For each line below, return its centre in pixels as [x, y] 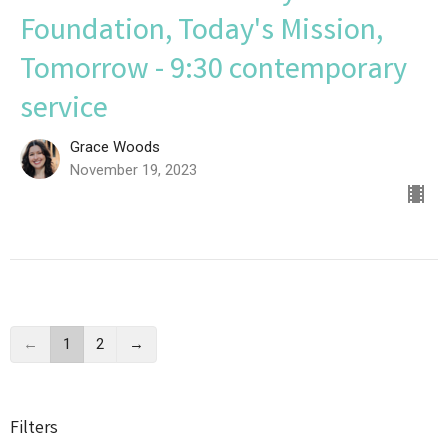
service [64, 110]
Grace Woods [115, 146]
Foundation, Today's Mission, [201, 32]
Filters [34, 428]
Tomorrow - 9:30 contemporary [213, 71]
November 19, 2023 [133, 169]
